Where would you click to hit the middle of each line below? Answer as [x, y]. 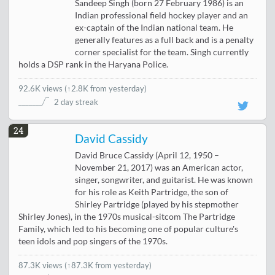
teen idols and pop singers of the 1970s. [93, 241]
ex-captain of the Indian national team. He [154, 27]
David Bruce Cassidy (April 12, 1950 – [147, 155]
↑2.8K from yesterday [106, 88]
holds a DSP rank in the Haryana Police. [94, 64]
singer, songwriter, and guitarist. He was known [164, 180]
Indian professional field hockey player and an [162, 15]
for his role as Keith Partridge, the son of [152, 192]
